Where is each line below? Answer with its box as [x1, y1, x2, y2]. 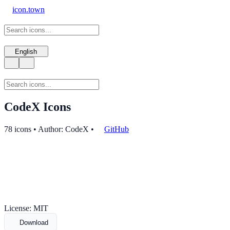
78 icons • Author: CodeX [4, 125, 89, 134]
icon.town [12, 5, 45, 14]
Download [20, 218, 49, 226]
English [15, 48, 37, 56]
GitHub [104, 125, 129, 134]
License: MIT [4, 204, 48, 213]
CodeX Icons [4, 100, 71, 113]
